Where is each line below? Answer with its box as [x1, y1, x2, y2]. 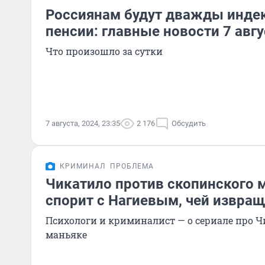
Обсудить [172, 119, 206, 128]
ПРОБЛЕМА [110, 162, 154, 170]
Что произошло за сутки [46, 45, 163, 57]
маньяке [46, 228, 87, 241]
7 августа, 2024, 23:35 [46, 119, 120, 128]
